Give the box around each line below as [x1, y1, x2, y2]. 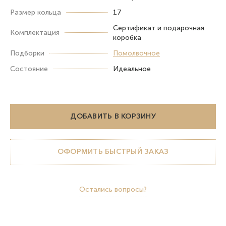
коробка [113, 33, 141, 42]
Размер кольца [10, 8, 61, 17]
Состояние [10, 64, 48, 73]
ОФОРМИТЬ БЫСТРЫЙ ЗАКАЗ [57, 147, 169, 156]
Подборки [10, 48, 44, 58]
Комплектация [10, 28, 60, 37]
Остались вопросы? [79, 185, 147, 194]
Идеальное [113, 64, 151, 73]
